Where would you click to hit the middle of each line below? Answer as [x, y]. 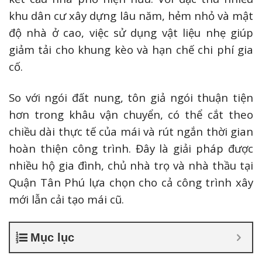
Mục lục [52, 238]
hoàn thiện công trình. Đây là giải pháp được [131, 149]
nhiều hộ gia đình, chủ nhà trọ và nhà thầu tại [131, 166]
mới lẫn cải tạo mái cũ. [66, 199]
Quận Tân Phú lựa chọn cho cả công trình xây [131, 182]
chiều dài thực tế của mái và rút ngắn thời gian [131, 132]
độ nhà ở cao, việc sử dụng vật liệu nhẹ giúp [131, 33]
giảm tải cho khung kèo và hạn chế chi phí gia [131, 50]
